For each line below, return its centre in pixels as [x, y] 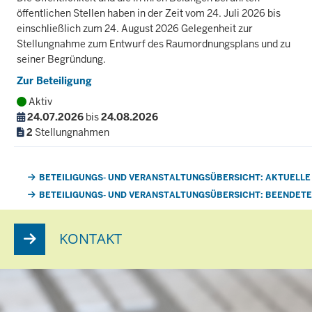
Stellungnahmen [71, 132]
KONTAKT [91, 239]
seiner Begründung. [62, 60]
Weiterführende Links [86, 175]
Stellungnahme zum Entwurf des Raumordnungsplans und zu [154, 44]
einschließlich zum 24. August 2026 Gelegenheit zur [135, 29]
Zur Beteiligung [55, 80]
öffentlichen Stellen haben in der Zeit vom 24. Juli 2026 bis [149, 14]
